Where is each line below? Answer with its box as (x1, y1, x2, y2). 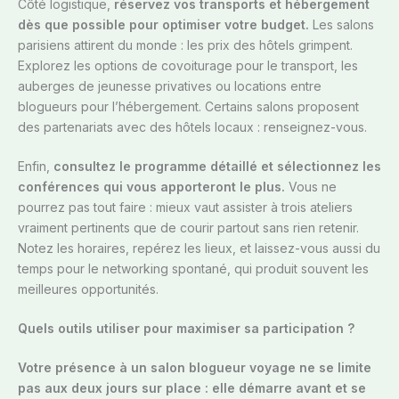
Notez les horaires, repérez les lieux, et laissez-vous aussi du (18, 240, 380, 256)
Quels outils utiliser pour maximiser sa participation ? (18, 321, 354, 337)
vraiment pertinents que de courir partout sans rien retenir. (18, 220, 359, 236)
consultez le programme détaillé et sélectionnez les (53, 159, 381, 175)
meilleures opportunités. (18, 281, 159, 297)
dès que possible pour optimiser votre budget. (18, 17, 309, 33)
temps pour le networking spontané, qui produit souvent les (18, 261, 369, 277)
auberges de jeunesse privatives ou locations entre (18, 78, 322, 94)
